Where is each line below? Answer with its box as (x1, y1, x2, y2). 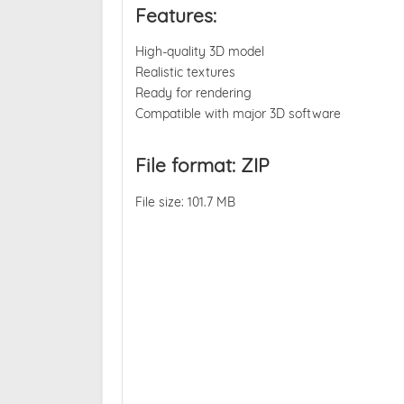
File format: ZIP (134, 152, 270, 177)
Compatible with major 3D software (134, 106, 341, 123)
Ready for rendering (134, 85, 252, 102)
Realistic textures (134, 64, 235, 81)
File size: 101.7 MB (134, 193, 235, 210)
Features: (134, 3, 216, 27)
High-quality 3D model (134, 43, 264, 60)
